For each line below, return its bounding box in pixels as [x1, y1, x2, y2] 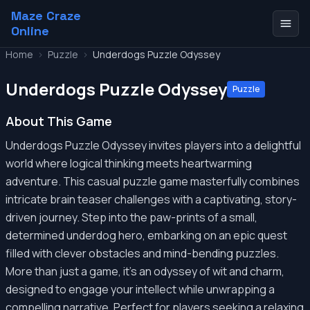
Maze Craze [11, 8, 81, 24]
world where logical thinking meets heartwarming [6, 156, 252, 171]
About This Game [6, 113, 112, 129]
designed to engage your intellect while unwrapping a [6, 282, 275, 297]
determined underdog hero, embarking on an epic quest [6, 228, 287, 243]
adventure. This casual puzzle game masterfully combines [6, 174, 300, 189]
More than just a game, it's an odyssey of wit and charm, [6, 264, 284, 279]
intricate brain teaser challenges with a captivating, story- [6, 192, 297, 207]
